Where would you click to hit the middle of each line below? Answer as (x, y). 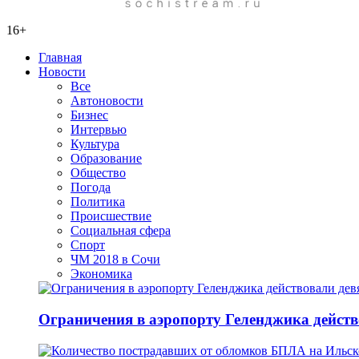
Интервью (99, 130)
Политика (98, 202)
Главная (60, 58)
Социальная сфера (121, 231)
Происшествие (111, 216)
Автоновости (107, 101)
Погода (91, 188)
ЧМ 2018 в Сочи (115, 260)
